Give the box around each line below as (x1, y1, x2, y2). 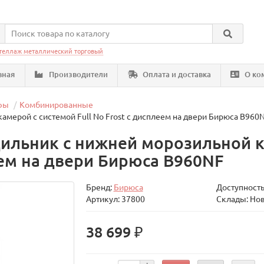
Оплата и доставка (140, 70, 211, 79)
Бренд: (85, 183, 114, 192)
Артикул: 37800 (85, 194, 145, 204)
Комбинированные (19, 100, 94, 110)
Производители (47, 70, 108, 79)
